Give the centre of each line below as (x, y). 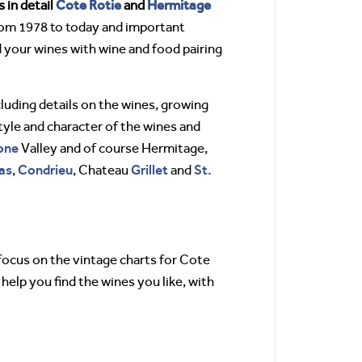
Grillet (149, 170)
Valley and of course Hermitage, (113, 148)
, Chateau (102, 170)
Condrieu (45, 170)
